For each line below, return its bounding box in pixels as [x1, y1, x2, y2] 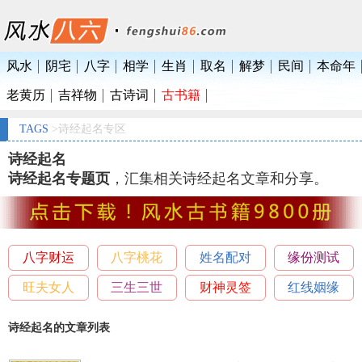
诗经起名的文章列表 [8, 322, 110, 335]
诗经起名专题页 [8, 170, 110, 187]
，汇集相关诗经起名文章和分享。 [110, 170, 328, 187]
